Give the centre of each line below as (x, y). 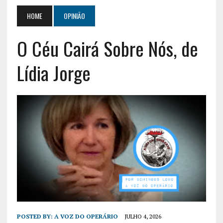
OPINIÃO (74, 15)
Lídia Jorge (54, 72)
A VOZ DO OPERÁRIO (86, 216)
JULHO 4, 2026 (143, 216)
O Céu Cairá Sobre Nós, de (107, 48)
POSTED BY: (35, 216)
